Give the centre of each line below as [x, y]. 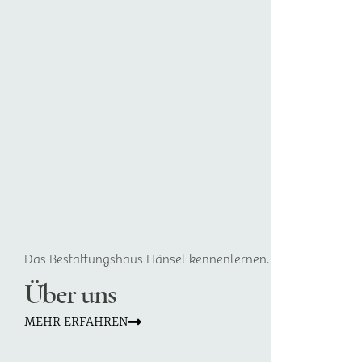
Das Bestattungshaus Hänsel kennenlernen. [147, 258]
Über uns [70, 297]
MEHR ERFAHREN [76, 321]
